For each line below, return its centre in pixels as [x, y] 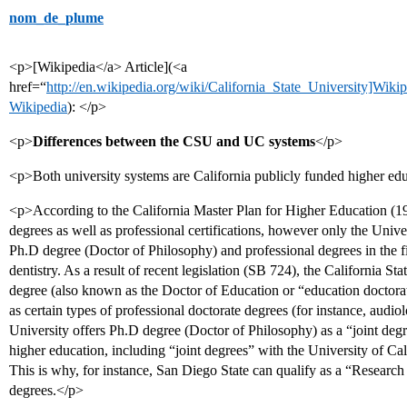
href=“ [28, 87]
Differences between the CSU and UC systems [174, 141]
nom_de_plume [56, 18]
